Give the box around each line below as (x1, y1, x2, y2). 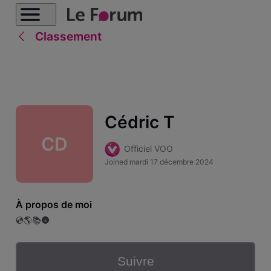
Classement (34, 29, 102, 44)
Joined (104, 157, 129, 167)
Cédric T (104, 112, 174, 133)
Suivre (117, 254, 154, 269)
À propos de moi (15, 198, 92, 211)
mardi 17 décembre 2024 (129, 157, 214, 167)
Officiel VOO (123, 143, 173, 154)
